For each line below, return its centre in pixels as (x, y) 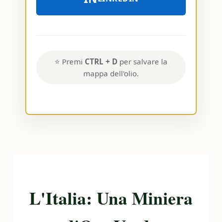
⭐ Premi (70, 61)
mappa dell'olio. (111, 73)
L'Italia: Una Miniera (111, 198)
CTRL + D (101, 61)
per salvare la (142, 61)
